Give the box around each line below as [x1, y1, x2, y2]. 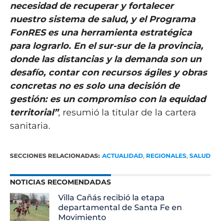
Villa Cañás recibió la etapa [58, 193, 165, 203]
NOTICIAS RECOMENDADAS [9, 178, 111, 187]
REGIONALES [146, 152, 186, 160]
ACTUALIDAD [102, 152, 143, 160]
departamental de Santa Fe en [58, 203, 183, 213]
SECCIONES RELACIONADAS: [9, 152, 100, 160]
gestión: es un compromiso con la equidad [9, 94, 206, 105]
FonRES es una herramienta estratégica [9, 27, 192, 38]
